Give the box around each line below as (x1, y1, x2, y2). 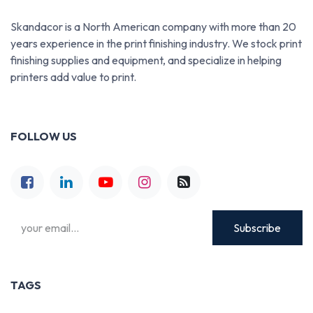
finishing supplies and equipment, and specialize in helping (10, 52, 282, 67)
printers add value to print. (10, 69, 136, 84)
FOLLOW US (10, 129, 77, 143)
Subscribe (233, 220, 282, 235)
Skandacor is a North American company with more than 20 (10, 19, 296, 34)
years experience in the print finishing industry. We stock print (10, 36, 302, 50)
